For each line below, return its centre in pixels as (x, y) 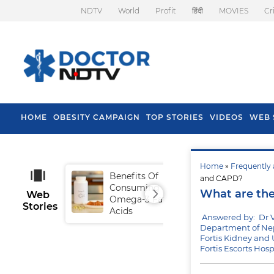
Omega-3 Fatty (142, 199)
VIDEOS (227, 117)
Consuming (135, 188)
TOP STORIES (175, 117)
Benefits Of (134, 176)
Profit (166, 11)
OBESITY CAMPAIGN (97, 117)
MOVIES (234, 11)
